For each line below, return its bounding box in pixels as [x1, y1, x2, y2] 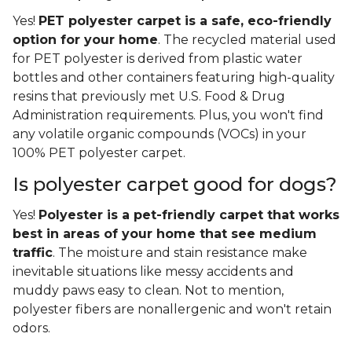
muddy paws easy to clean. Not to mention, [13, 283, 284, 299]
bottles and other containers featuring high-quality [13, 70, 335, 86]
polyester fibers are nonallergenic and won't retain [13, 302, 332, 317]
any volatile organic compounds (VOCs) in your [13, 126, 306, 142]
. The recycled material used [158, 32, 336, 48]
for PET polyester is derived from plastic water [13, 51, 302, 67]
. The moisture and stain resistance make [53, 245, 307, 261]
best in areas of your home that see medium [13, 226, 317, 242]
